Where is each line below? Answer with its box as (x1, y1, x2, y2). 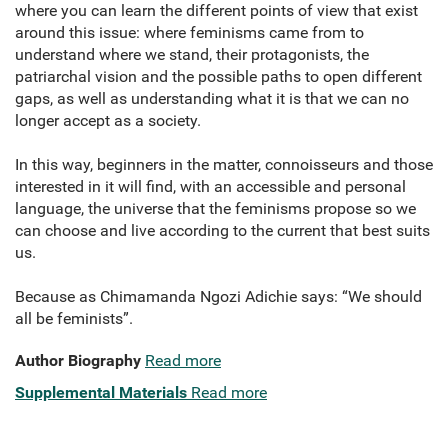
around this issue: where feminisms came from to (15, 23, 364, 43)
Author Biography (15, 351, 141, 371)
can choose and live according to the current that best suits (15, 221, 430, 241)
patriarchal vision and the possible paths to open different (15, 67, 422, 87)
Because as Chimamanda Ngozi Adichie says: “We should (15, 287, 422, 307)
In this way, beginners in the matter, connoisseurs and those (15, 155, 433, 175)
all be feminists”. (15, 309, 133, 329)
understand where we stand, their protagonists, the (15, 45, 369, 65)
